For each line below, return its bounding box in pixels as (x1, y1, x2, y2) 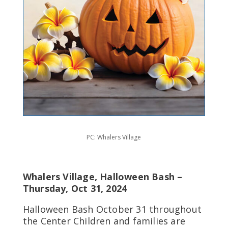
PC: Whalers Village (87, 132, 141, 141)
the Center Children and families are (22, 214, 185, 227)
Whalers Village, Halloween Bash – (22, 170, 183, 183)
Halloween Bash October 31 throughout (22, 203, 202, 215)
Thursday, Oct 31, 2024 (22, 182, 127, 194)
